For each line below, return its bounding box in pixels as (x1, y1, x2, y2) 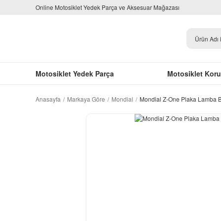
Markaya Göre (67, 95, 105, 103)
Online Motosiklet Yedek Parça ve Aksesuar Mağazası (36, 3, 180, 11)
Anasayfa (36, 95, 61, 103)
